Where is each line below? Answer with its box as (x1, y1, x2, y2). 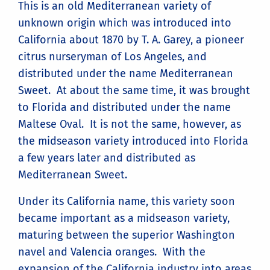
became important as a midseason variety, (18, 212, 230, 225)
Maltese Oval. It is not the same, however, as (18, 118, 241, 131)
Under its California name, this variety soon (18, 195, 235, 209)
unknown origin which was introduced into (18, 16, 231, 30)
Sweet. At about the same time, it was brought (18, 84, 250, 98)
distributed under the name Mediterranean (18, 67, 233, 81)
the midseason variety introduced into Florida (18, 134, 248, 148)
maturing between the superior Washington (18, 228, 235, 242)
